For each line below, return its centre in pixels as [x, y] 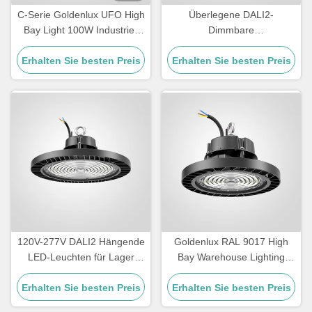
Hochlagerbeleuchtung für [231, 46]
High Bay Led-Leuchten [81, 46]
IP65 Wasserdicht [81, 273]
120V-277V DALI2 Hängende [81, 242]
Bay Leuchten [231, 288]
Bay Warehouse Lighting [231, 257]
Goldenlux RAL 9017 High [231, 242]
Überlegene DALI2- [231, 15]
